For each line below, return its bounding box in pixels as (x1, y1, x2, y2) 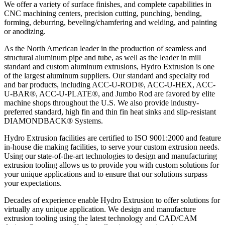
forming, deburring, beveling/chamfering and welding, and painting (4, 18, 217, 27)
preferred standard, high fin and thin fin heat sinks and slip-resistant (4, 107, 216, 116)
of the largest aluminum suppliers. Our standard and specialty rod (4, 71, 209, 80)
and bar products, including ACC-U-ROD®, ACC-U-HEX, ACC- (4, 80, 215, 89)
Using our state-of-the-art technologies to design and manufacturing (4, 151, 217, 160)
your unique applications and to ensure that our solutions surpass (4, 169, 207, 178)
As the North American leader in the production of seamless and (4, 44, 206, 53)
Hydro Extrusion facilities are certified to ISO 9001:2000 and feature (4, 133, 221, 142)
